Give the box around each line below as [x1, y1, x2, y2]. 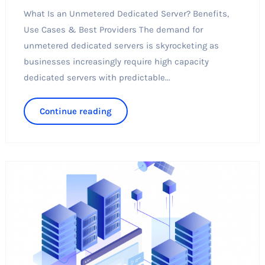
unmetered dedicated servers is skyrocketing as [23, 40, 219, 51]
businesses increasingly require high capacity [23, 56, 209, 67]
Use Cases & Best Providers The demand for [23, 24, 203, 35]
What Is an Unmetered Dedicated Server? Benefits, [23, 8, 229, 19]
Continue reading [39, 105, 112, 117]
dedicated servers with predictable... [23, 72, 170, 83]
